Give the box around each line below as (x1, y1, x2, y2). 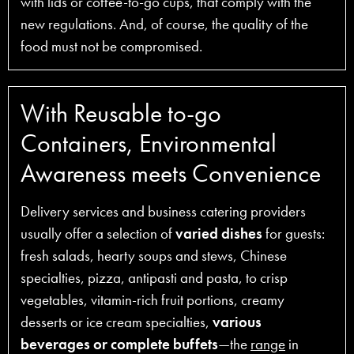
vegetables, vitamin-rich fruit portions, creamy (21, 289, 284, 310)
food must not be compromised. (21, 36, 202, 56)
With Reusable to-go (21, 96, 221, 130)
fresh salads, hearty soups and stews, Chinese (21, 245, 287, 265)
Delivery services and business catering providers (21, 201, 306, 221)
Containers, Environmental (21, 126, 277, 160)
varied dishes (175, 223, 262, 243)
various (213, 311, 262, 332)
